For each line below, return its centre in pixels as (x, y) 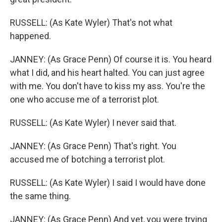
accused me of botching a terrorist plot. (87, 159)
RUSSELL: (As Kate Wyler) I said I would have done (108, 183)
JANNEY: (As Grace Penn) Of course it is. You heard (111, 59)
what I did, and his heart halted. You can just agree (107, 73)
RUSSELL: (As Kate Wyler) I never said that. (93, 123)
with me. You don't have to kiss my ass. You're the (108, 86)
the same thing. (40, 196)
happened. (30, 36)
